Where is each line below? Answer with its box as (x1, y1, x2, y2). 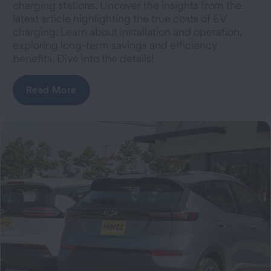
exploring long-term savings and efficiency (13, 39, 218, 52)
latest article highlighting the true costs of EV (13, 12, 227, 25)
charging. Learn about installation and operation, (13, 25, 243, 39)
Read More (26, 84, 77, 96)
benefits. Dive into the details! (13, 52, 154, 65)
